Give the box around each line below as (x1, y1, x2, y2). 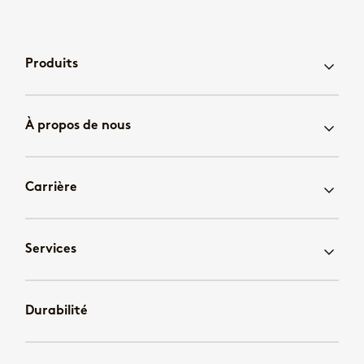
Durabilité (25, 304, 88, 318)
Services (25, 242, 76, 256)
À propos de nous (25, 119, 131, 132)
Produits (25, 57, 78, 71)
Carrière (25, 180, 77, 194)
